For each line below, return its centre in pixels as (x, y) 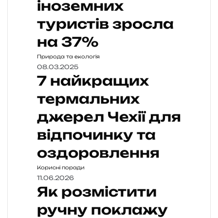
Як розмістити (97, 191)
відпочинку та (96, 135)
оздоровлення (98, 153)
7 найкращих (93, 81)
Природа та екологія (68, 56)
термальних (88, 99)
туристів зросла (105, 24)
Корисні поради (61, 167)
